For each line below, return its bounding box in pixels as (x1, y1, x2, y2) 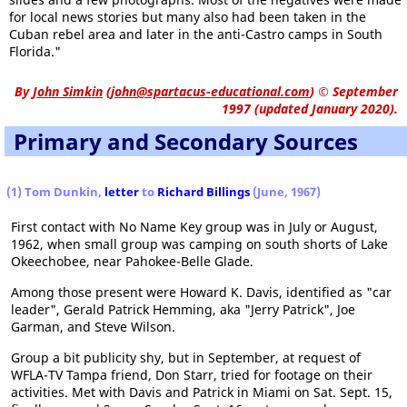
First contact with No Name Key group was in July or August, (11, 217, 378, 235)
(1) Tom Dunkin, (6, 183, 104, 200)
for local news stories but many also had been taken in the (9, 7, 366, 25)
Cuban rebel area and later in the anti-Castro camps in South (9, 25, 382, 43)
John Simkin (33, 82, 103, 100)
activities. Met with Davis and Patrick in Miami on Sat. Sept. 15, (11, 382, 392, 401)
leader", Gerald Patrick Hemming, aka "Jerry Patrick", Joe (11, 300, 355, 318)
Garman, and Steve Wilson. (11, 317, 175, 335)
